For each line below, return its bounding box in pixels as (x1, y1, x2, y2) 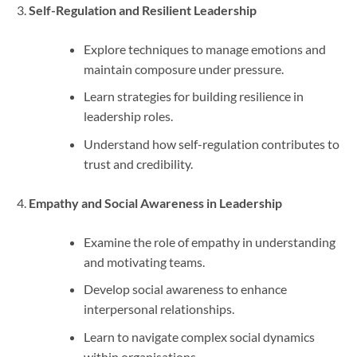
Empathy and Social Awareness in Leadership (28, 194, 282, 210)
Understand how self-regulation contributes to (83, 135, 339, 151)
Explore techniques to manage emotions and (83, 41, 326, 57)
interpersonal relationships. (83, 301, 234, 317)
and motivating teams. (83, 253, 205, 269)
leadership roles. (83, 108, 173, 124)
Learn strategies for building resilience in (83, 88, 304, 104)
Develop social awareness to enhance (83, 281, 287, 297)
